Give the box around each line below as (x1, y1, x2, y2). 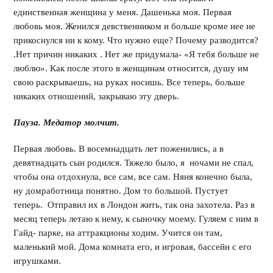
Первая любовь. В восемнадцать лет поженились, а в (13, 144, 224, 154)
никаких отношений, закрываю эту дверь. (13, 91, 180, 101)
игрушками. (13, 256, 62, 266)
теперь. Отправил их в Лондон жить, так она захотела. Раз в (13, 200, 255, 210)
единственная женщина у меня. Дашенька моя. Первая (13, 7, 232, 17)
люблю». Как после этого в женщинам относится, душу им (13, 63, 249, 73)
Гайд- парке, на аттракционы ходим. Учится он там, (13, 228, 223, 238)
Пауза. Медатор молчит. (13, 118, 120, 127)
